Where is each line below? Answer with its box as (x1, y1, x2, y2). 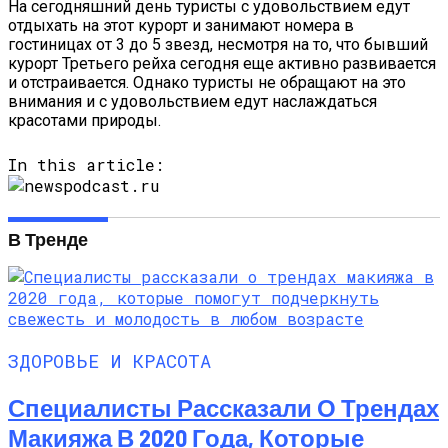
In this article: (8, 153, 164, 175)
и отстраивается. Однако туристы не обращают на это (8, 72, 406, 92)
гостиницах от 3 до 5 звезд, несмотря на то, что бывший (8, 34, 428, 54)
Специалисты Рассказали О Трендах (8, 392, 439, 422)
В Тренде (8, 228, 88, 251)
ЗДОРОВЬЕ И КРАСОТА (8, 347, 211, 373)
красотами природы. (8, 110, 161, 130)
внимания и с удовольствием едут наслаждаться (8, 91, 377, 111)
